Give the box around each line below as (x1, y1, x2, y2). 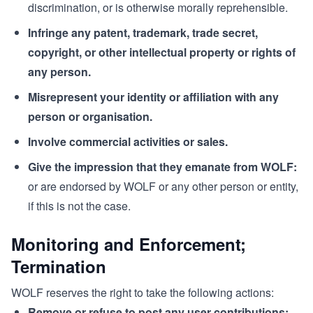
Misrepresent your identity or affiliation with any (28, 89, 279, 105)
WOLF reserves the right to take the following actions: (11, 284, 274, 300)
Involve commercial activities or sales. (28, 133, 228, 150)
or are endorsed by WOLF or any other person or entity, (28, 178, 298, 194)
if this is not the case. (28, 198, 131, 214)
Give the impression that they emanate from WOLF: (28, 159, 297, 175)
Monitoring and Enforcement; (11, 232, 246, 256)
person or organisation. (28, 108, 152, 124)
